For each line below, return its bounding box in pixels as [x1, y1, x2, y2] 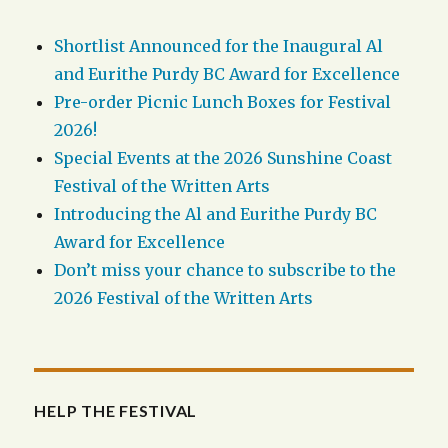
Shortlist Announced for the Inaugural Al [54, 36, 384, 57]
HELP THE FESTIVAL [34, 401, 198, 421]
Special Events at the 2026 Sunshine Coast [54, 148, 393, 169]
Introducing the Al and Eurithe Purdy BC [54, 204, 378, 225]
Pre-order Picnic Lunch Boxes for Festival [54, 92, 392, 113]
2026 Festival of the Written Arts [54, 288, 314, 309]
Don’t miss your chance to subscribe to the [54, 260, 397, 281]
